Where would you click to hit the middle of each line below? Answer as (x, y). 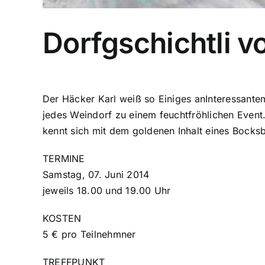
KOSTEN (62, 218)
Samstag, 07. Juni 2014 (96, 174)
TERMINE (64, 158)
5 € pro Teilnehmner (89, 234)
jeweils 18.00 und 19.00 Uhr (107, 190)
